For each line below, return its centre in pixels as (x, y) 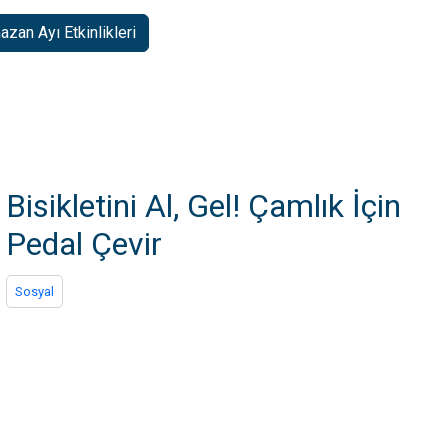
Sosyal (34, 291)
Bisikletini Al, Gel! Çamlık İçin (203, 206)
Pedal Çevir (84, 244)
